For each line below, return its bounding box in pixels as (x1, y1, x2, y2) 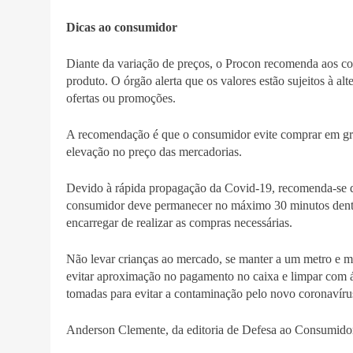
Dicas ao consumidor (66, 20, 177, 34)
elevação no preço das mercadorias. (66, 144, 242, 158)
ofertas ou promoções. (66, 91, 176, 105)
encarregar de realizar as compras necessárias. (66, 215, 292, 229)
